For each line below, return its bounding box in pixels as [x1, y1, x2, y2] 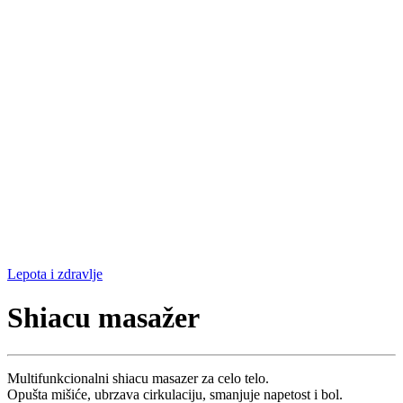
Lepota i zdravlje [7, 266, 103, 282]
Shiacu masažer [7, 301, 200, 335]
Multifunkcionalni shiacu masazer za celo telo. [7, 370, 269, 386]
